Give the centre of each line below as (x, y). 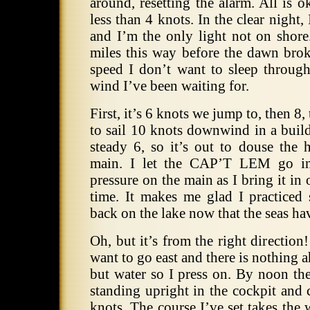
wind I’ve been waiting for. (170, 86)
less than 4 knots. (142, 19)
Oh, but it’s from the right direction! (199, 241)
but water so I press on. (161, 274)
